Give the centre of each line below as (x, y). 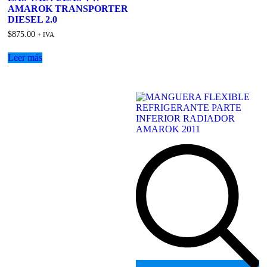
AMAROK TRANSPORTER (68, 8)
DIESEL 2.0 (32, 19)
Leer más (25, 58)
